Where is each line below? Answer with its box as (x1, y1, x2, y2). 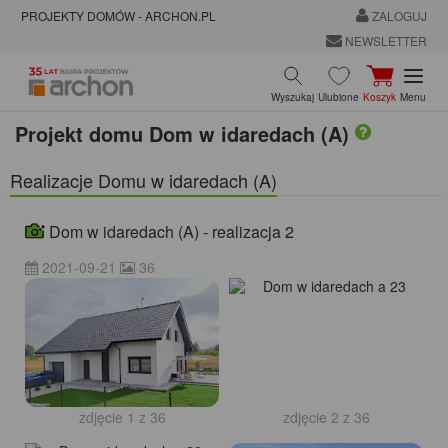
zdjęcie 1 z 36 (78, 407, 166, 428)
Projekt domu (15, 118, 143, 148)
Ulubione (318, 89, 359, 104)
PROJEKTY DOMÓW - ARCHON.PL (21, 7, 216, 25)
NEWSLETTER (341, 31, 427, 49)
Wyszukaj (271, 89, 314, 104)
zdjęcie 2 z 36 (282, 407, 370, 428)
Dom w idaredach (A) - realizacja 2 (45, 219, 294, 243)
